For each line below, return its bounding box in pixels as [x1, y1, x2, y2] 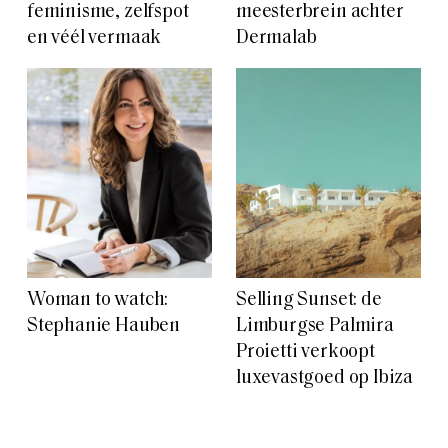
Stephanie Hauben [27, 316, 180, 336]
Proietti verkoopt [236, 342, 375, 362]
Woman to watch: [27, 290, 169, 310]
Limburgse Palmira [236, 316, 394, 336]
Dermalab [236, 28, 317, 48]
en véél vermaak [27, 28, 162, 48]
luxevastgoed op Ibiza [236, 368, 414, 388]
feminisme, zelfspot [27, 2, 189, 22]
